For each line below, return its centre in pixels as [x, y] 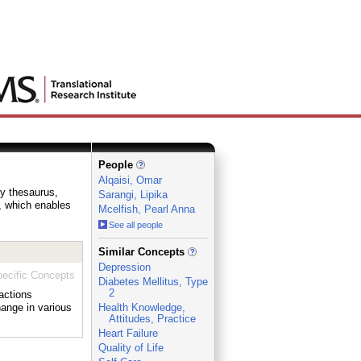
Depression [124, 267]
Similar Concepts [143, 252]
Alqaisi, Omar [130, 180]
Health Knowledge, [141, 307]
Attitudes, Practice [152, 319]
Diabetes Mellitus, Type [153, 282]
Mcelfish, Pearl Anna [146, 209]
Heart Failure [128, 333]
